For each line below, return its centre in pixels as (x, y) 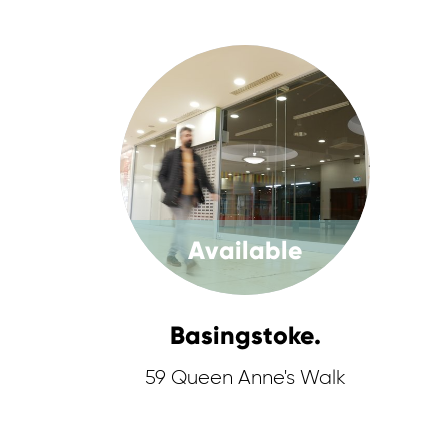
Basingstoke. (245, 335)
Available (245, 250)
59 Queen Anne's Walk (245, 378)
